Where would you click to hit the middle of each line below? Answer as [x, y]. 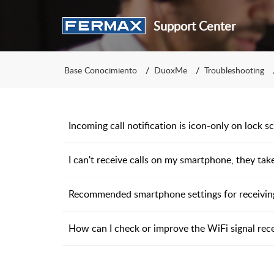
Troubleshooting [234, 70]
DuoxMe [171, 70]
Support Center [194, 26]
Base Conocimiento [101, 70]
